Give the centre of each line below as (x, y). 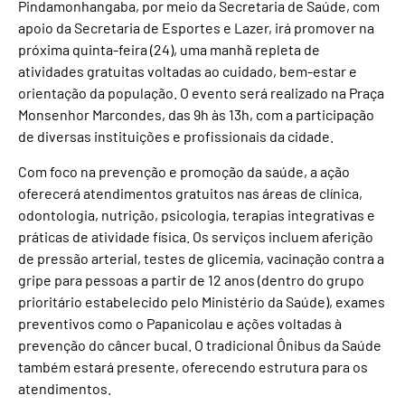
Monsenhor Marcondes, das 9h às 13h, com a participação (196, 115)
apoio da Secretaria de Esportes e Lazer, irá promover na (196, 28)
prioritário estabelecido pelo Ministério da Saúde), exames (202, 301)
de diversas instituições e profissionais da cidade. (176, 137)
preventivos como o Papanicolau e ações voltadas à (180, 323)
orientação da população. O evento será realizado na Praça (201, 93)
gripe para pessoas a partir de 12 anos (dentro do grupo (191, 279)
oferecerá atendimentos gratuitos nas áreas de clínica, (190, 193)
